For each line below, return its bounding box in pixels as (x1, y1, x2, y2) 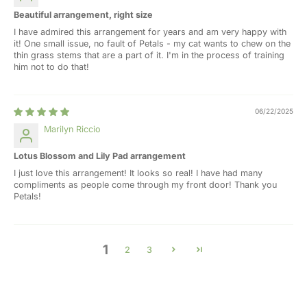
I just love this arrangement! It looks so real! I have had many (14, 167, 262, 178)
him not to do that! (14, 61, 89, 72)
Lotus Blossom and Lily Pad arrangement (14, 150, 186, 161)
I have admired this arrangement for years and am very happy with (14, 26, 286, 37)
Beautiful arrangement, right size (14, 9, 153, 20)
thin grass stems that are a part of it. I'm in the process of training (14, 49, 284, 60)
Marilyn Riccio (44, 123, 101, 134)
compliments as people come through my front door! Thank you (14, 179, 277, 190)
